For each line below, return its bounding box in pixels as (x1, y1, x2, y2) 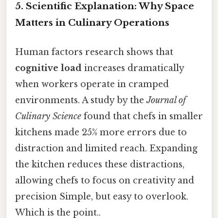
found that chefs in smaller (81, 110, 203, 122)
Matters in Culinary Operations (15, 17, 169, 29)
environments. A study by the (15, 94, 146, 106)
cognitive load (15, 62, 82, 73)
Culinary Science (15, 110, 81, 122)
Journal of (146, 94, 186, 106)
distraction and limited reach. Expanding (15, 143, 198, 154)
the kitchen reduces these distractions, (15, 159, 184, 170)
